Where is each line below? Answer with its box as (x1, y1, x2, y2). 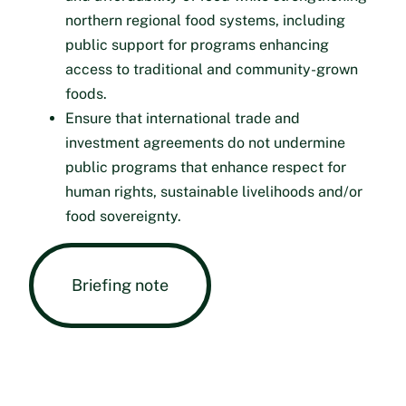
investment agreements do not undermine (65, 133, 345, 151)
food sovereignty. (65, 207, 181, 225)
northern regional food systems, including (65, 11, 345, 29)
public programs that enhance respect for (65, 158, 346, 176)
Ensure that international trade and (65, 109, 300, 127)
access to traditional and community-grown (65, 60, 358, 78)
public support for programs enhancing (65, 35, 329, 53)
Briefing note (72, 275, 169, 295)
